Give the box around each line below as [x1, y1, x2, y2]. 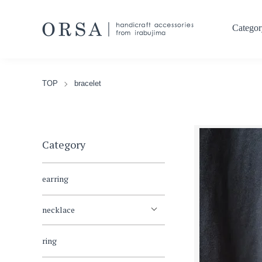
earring [42, 173, 68, 184]
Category [42, 137, 85, 151]
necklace [42, 204, 75, 215]
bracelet [74, 79, 101, 88]
